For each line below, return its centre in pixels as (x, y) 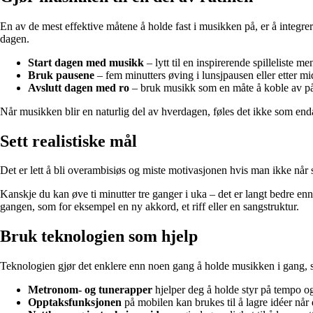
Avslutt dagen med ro (79, 87)
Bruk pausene (61, 75)
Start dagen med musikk (86, 62)
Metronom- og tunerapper (90, 290)
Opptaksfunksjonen (75, 303)
